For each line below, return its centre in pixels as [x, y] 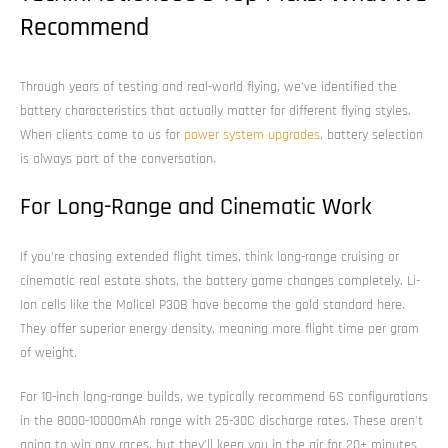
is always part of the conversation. [118, 158]
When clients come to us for [102, 134]
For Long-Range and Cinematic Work [196, 206]
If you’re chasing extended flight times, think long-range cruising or [209, 256]
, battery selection [371, 134]
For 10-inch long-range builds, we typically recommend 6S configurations [224, 396]
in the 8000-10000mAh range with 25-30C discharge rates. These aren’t [221, 420]
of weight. [48, 352]
